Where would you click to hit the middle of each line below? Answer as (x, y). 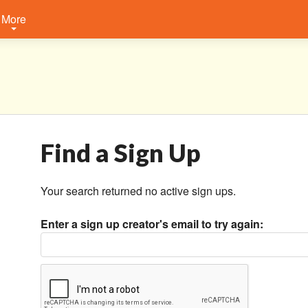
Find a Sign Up (121, 153)
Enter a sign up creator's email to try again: (152, 224)
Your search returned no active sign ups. (138, 191)
